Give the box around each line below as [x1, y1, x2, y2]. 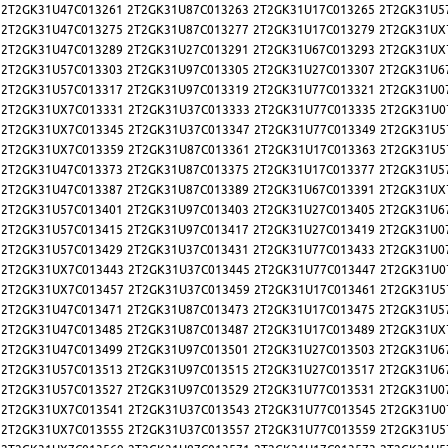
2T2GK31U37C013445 [128, 262, 250, 278]
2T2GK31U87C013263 [127, 2, 249, 18]
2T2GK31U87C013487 [127, 322, 249, 338]
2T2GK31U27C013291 [127, 42, 249, 58]
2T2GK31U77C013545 [254, 402, 376, 418]
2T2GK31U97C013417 [127, 222, 249, 238]
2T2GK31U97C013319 [127, 82, 249, 98]
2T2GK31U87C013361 [128, 142, 250, 158]
